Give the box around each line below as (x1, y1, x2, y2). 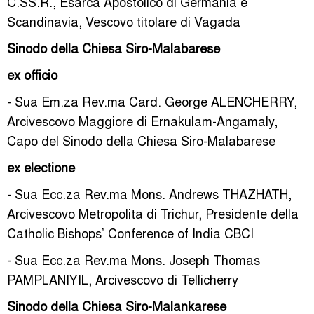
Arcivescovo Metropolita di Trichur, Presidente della (7, 204, 299, 222)
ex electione (7, 158, 75, 176)
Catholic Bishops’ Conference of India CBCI (7, 224, 254, 242)
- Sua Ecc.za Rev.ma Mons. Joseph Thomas (7, 250, 260, 268)
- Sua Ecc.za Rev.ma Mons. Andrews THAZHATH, (7, 184, 292, 203)
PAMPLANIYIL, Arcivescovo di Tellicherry (7, 270, 238, 288)
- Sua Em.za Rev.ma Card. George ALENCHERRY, (7, 92, 297, 110)
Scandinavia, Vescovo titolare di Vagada (7, 12, 240, 30)
